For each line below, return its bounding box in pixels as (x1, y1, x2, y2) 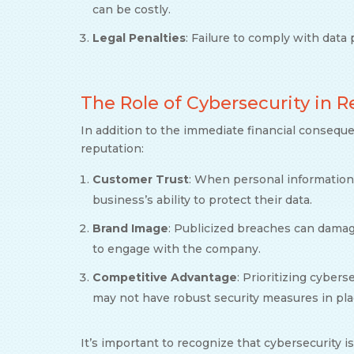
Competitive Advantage (92, 269, 237, 284)
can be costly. (92, 2, 171, 17)
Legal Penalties (92, 30, 186, 45)
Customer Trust (92, 171, 189, 186)
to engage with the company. (92, 241, 261, 256)
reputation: (81, 141, 144, 156)
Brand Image (92, 220, 168, 235)
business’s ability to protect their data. (92, 192, 312, 207)
